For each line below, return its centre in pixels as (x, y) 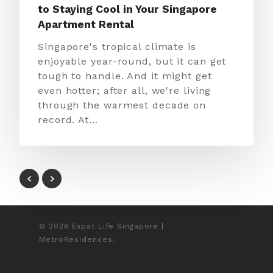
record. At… (68, 120)
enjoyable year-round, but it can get (132, 61)
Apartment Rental (86, 24)
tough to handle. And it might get (125, 76)
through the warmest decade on (122, 105)
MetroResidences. (77, 240)
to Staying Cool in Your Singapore (127, 9)
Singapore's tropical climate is (117, 47)
